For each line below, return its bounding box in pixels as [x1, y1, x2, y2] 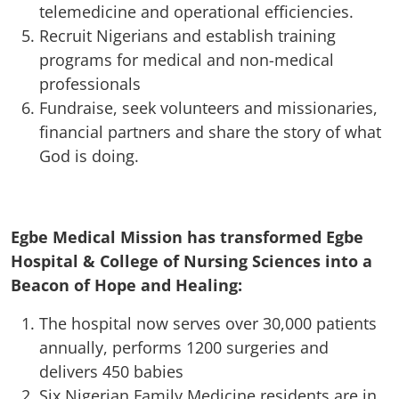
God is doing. [39, 144, 139, 167]
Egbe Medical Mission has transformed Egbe [11, 225, 363, 248]
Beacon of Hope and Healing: [11, 273, 242, 296]
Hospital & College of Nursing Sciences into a [11, 249, 372, 272]
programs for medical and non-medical [39, 48, 334, 70]
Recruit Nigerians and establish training [39, 24, 336, 46]
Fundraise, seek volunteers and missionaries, [39, 96, 378, 118]
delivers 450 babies [39, 360, 183, 382]
